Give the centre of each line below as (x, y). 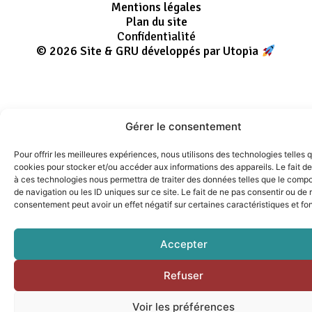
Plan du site (156, 22)
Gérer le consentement (184, 126)
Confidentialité (156, 37)
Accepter (184, 244)
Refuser (184, 275)
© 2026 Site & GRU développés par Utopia (149, 51)
